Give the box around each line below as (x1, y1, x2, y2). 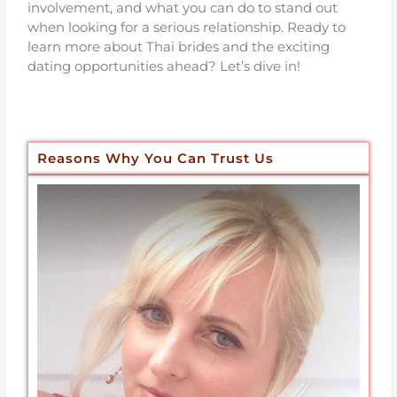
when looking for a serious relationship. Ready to (27, 19, 346, 36)
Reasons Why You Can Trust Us (37, 150, 275, 167)
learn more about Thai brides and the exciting (27, 38, 331, 56)
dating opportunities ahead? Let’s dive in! (27, 58, 301, 75)
